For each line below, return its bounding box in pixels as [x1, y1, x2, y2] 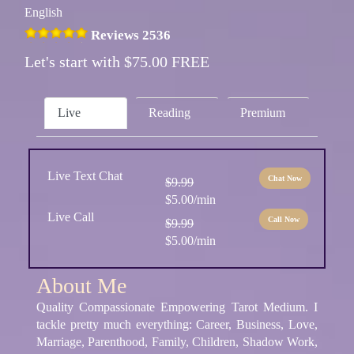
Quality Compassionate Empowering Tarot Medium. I [36, 299, 318, 314]
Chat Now [268, 173, 303, 183]
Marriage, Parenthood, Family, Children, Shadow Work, [36, 334, 318, 348]
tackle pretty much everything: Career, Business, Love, [36, 317, 318, 331]
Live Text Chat [47, 168, 122, 183]
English [24, 6, 62, 20]
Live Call [47, 209, 94, 224]
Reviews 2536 [91, 28, 171, 43]
